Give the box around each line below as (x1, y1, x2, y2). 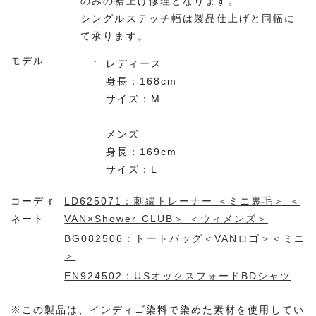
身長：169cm (106, 145, 178, 157)
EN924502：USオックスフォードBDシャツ (64, 269, 291, 281)
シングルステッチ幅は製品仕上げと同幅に (80, 12, 296, 24)
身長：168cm (106, 75, 178, 87)
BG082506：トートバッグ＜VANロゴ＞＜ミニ (64, 232, 305, 244)
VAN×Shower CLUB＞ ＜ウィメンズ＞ (64, 212, 268, 224)
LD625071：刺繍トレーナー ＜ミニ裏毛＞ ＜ (64, 195, 300, 207)
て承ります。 (80, 30, 149, 42)
